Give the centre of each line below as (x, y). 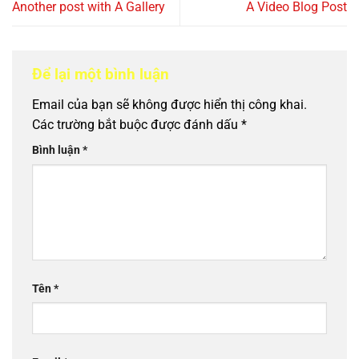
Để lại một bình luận (103, 75)
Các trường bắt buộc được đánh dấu (137, 124)
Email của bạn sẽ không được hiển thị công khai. (169, 104)
